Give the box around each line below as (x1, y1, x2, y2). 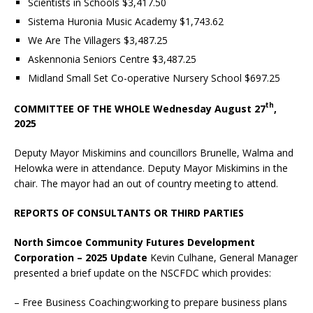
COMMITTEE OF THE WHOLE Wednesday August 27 (14, 101, 265, 115)
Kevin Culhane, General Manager (150, 251, 298, 265)
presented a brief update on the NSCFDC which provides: (14, 266, 274, 280)
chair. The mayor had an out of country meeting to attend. (14, 177, 278, 191)
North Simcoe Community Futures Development (14, 235, 255, 249)
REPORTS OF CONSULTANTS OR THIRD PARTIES (14, 206, 244, 220)
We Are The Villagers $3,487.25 (28, 33, 170, 47)
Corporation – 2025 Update (14, 251, 150, 265)
